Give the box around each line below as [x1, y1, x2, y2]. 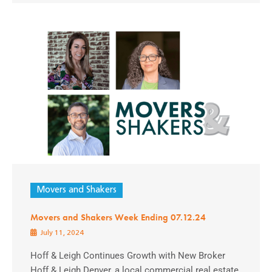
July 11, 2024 [38, 229, 84, 237]
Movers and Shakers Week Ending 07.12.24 [30, 212, 206, 223]
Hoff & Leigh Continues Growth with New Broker [30, 250, 225, 262]
